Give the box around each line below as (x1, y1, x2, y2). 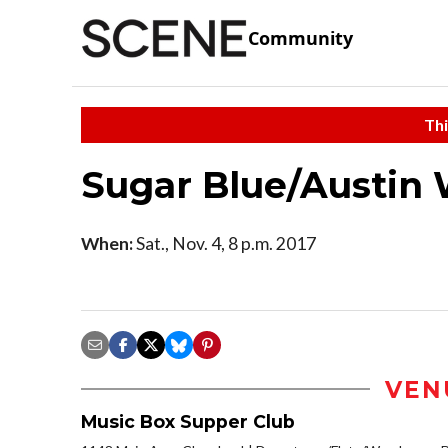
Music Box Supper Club (81, 410, 295, 432)
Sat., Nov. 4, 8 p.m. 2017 (133, 232, 316, 254)
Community (248, 26, 353, 51)
